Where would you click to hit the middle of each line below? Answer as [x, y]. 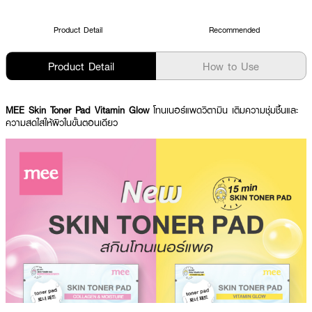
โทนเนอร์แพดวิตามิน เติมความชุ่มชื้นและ [226, 110]
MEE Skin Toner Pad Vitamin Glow [79, 110]
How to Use [231, 66]
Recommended [234, 30]
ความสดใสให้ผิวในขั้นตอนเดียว [62, 123]
